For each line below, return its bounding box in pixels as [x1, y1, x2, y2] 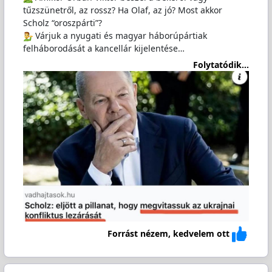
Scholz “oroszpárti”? [22, 17, 102, 29]
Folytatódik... [193, 58, 250, 70]
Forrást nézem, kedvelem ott [107, 228, 230, 240]
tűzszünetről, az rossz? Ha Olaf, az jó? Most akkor [22, 4, 222, 16]
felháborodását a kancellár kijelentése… [22, 42, 185, 55]
